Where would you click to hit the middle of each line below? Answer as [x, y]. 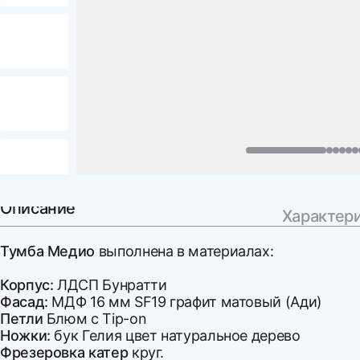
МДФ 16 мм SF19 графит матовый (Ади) [185, 301]
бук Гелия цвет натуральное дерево [177, 335]
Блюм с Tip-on [98, 318]
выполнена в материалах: [186, 251]
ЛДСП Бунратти [110, 284]
